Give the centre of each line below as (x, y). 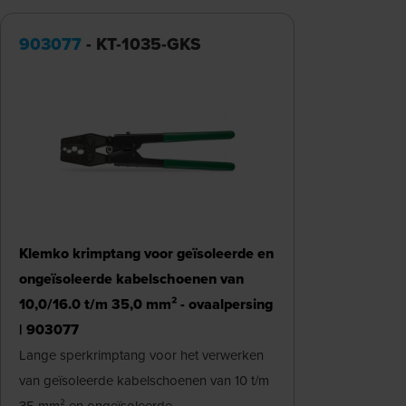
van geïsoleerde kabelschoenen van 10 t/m (144, 380)
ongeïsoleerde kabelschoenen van (131, 278)
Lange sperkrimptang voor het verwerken (141, 355)
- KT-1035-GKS (141, 43)
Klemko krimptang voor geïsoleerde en (146, 253)
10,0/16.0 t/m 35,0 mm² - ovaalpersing (146, 304)
